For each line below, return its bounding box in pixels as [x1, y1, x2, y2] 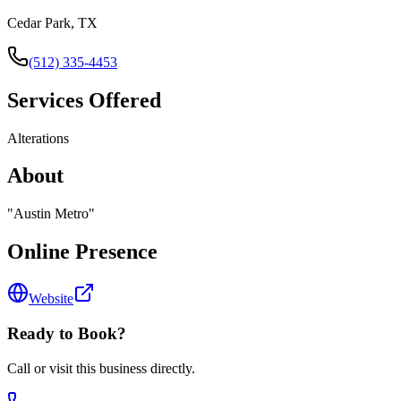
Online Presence [7, 240, 158, 264]
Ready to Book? [7, 323, 126, 343]
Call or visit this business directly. [7, 360, 195, 376]
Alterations [7, 130, 69, 146]
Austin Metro [13, 206, 89, 222]
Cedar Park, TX [7, 14, 98, 30]
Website [29, 291, 73, 307]
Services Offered [7, 88, 161, 112]
